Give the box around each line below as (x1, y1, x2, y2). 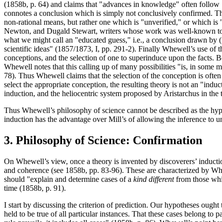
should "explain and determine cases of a (4, 174, 133, 183)
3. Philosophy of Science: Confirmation (4, 133, 202, 147)
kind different (133, 174, 174, 183)
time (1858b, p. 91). (4, 183, 66, 192)
